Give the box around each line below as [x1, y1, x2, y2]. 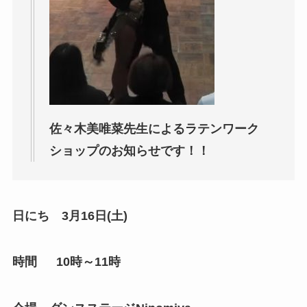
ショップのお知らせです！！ [49, 143, 210, 158]
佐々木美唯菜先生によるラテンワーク [49, 121, 259, 136]
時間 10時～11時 [12, 255, 121, 269]
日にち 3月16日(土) [12, 208, 127, 223]
